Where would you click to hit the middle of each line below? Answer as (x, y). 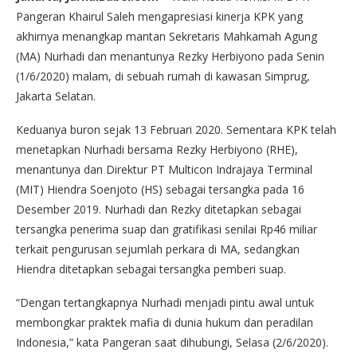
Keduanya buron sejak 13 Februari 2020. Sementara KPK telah (176, 130)
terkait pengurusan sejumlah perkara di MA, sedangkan (158, 249)
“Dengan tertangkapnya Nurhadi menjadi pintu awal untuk (165, 303)
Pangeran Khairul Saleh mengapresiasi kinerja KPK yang (159, 17)
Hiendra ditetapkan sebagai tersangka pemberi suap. (151, 269)
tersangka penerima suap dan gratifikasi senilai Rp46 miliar (167, 229)
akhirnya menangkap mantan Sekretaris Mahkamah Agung (167, 37)
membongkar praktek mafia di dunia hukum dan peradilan (165, 323)
